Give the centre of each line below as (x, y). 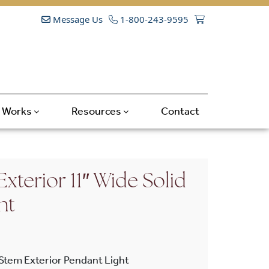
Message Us (77, 19)
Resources (97, 111)
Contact (180, 111)
